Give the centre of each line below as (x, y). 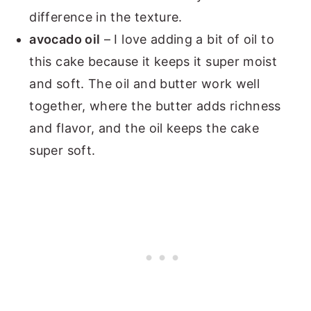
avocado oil (65, 39)
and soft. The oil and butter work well (145, 83)
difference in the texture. (106, 17)
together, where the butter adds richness (155, 106)
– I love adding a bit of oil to (187, 39)
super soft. (62, 150)
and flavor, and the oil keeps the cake (144, 128)
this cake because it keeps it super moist (153, 61)
